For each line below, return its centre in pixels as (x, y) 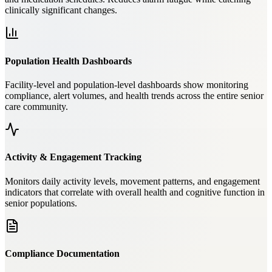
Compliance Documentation (62, 253)
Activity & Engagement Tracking (73, 157)
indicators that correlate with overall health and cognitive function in (135, 192)
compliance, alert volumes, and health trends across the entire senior (134, 95)
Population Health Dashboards (68, 61)
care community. (36, 106)
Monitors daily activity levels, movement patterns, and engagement (132, 181)
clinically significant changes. (61, 10)
